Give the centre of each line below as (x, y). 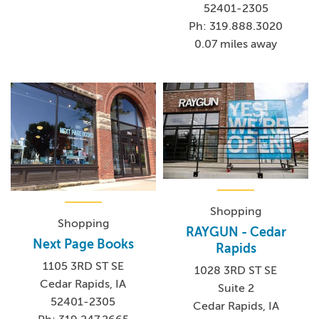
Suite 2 (236, 289)
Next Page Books (83, 245)
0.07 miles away (236, 45)
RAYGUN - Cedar (236, 232)
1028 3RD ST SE (236, 271)
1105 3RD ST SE (83, 267)
